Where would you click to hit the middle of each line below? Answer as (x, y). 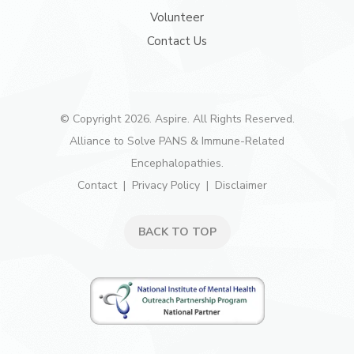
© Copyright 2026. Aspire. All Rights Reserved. (177, 119)
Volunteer (177, 17)
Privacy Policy (166, 185)
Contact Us (177, 41)
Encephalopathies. (177, 163)
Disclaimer (241, 185)
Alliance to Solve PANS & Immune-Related (177, 141)
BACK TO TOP (177, 232)
